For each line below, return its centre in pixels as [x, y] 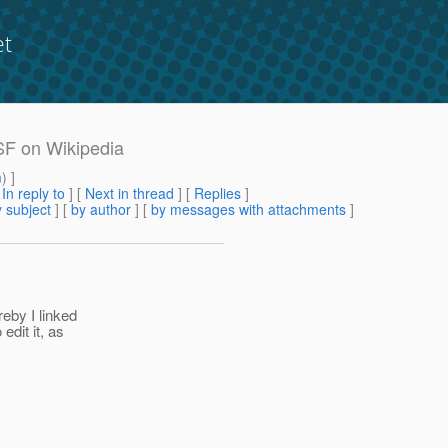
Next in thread [129, 193]
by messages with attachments [248, 209]
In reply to [33, 193]
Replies [217, 193]
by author [101, 209]
